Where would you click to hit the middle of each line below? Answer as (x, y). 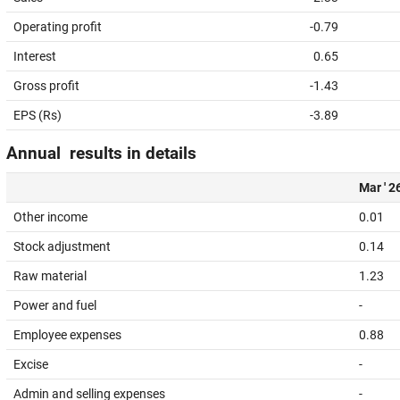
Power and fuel (55, 305)
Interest (35, 56)
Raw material (50, 276)
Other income (50, 217)
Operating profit (58, 27)
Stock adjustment (62, 246)
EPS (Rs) (37, 115)
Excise (31, 364)
